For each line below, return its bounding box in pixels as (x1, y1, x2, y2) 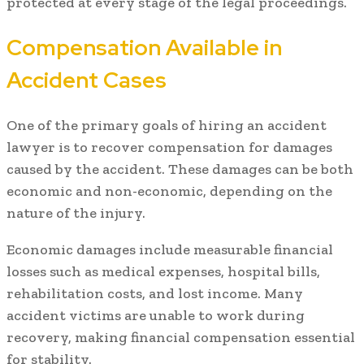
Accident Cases (6, 66, 167, 95)
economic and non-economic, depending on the (6, 182, 332, 201)
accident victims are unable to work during (6, 306, 305, 325)
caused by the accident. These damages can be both (6, 160, 353, 179)
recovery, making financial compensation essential (6, 328, 355, 347)
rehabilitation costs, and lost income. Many (6, 284, 303, 303)
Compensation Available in (6, 33, 282, 63)
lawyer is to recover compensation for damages (6, 138, 332, 157)
